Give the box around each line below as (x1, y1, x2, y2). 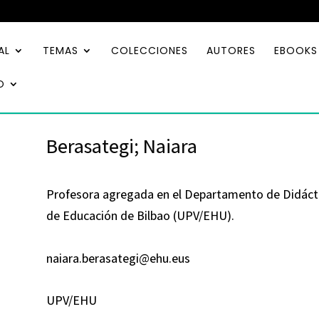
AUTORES (206, 43, 256, 58)
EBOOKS (274, 43, 318, 58)
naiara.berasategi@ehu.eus (46, 249, 190, 266)
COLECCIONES (111, 43, 188, 58)
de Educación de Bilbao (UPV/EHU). (46, 207, 234, 224)
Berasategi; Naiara (46, 132, 197, 159)
